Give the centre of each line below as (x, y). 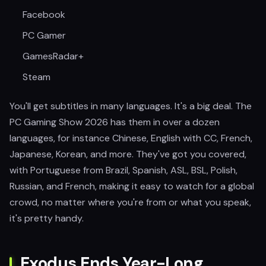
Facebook (44, 15)
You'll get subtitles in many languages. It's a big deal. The (131, 106)
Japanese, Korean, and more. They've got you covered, (128, 154)
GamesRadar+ (53, 56)
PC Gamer (44, 35)
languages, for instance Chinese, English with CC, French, (131, 138)
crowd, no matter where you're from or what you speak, (130, 202)
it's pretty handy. (47, 218)
